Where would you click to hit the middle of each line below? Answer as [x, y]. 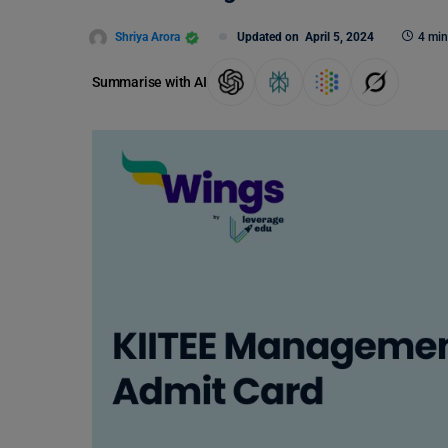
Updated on [271, 37]
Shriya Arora [147, 36]
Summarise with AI [149, 81]
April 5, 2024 [339, 37]
